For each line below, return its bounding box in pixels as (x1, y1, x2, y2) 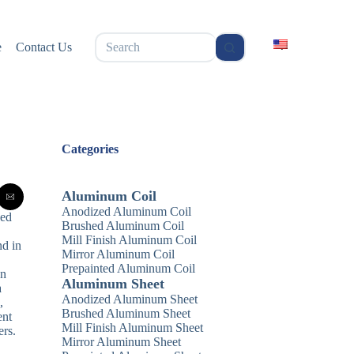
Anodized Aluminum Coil (62, 205, 192, 218)
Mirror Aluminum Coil (62, 247, 175, 261)
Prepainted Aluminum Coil (62, 262, 196, 275)
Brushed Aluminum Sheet (62, 307, 191, 320)
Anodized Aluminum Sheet (62, 292, 198, 306)
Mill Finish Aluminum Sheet (62, 321, 204, 334)
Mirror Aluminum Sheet (62, 335, 182, 348)
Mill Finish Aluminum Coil (62, 233, 198, 247)
